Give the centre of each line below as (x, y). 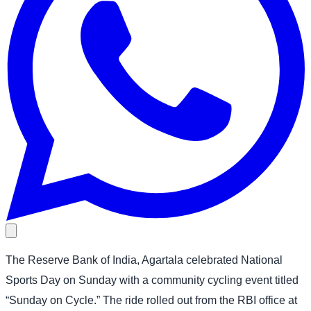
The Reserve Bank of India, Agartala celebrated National (144, 260)
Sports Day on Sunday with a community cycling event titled (152, 280)
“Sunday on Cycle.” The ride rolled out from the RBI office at (151, 300)
